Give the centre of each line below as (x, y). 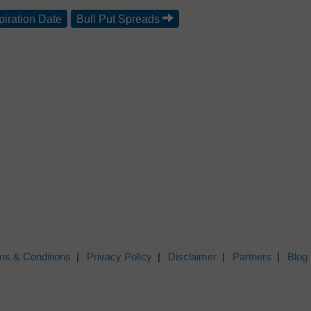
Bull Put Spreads (118, 19)
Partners (252, 257)
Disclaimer (192, 257)
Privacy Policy (119, 257)
